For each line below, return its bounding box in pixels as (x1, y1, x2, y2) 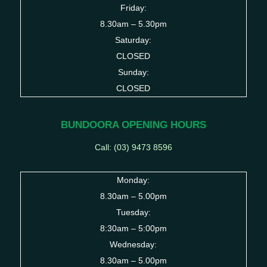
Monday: (117, 175, 150, 185)
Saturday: (115, 35, 152, 45)
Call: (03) (94, 142, 132, 152)
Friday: (120, 2, 147, 13)
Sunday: (117, 67, 149, 77)
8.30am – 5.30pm (100, 18, 167, 29)
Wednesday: (110, 239, 157, 249)
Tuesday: (116, 207, 151, 217)
